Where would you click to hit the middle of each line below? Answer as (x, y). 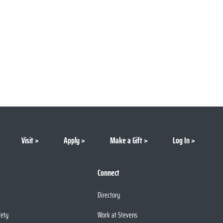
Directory (109, 195)
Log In (181, 140)
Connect (109, 173)
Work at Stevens (117, 215)
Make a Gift (126, 140)
